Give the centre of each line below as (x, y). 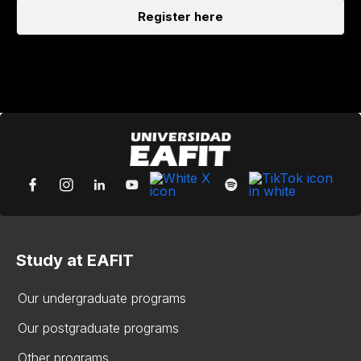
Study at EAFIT (75, 260)
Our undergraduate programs (102, 298)
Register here (180, 17)
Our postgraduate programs (98, 328)
